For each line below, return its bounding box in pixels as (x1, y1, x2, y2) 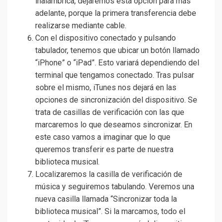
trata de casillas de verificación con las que (35, 108, 184, 117)
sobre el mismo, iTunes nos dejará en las (35, 83, 176, 93)
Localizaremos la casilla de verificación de (35, 169, 182, 179)
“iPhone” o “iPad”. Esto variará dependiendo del (35, 58, 199, 68)
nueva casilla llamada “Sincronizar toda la (35, 194, 177, 204)
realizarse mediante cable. (35, 21, 126, 31)
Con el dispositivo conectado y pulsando (35, 33, 176, 43)
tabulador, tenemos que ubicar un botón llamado (35, 46, 200, 55)
